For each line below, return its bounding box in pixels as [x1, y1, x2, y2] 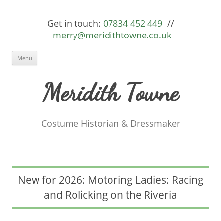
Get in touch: [47, 17, 101, 29]
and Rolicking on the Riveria [44, 187, 177, 202]
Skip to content [37, 51, 87, 60]
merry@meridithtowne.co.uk [52, 29, 171, 41]
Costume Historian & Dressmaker [41, 117, 180, 129]
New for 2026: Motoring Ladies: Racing [17, 172, 204, 186]
